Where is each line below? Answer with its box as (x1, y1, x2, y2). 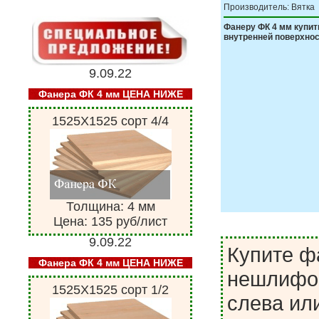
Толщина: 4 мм (66, 199, 155, 214)
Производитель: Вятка (224, 2, 315, 12)
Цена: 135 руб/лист (53, 214, 167, 229)
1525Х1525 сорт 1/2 (52, 282, 169, 297)
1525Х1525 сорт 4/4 (52, 113, 169, 128)
